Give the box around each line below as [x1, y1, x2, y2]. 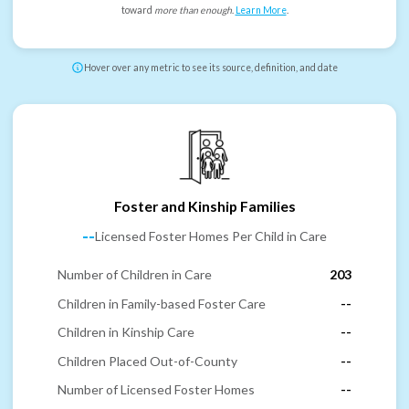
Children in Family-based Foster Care [58, 295, 266, 311]
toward [121, 5, 154, 16]
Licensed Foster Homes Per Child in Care [95, 228, 327, 245]
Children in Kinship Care [58, 324, 194, 341]
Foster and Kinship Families [113, 196, 296, 215]
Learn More [235, 5, 287, 16]
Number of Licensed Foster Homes [58, 382, 255, 398]
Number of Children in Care [58, 267, 212, 283]
